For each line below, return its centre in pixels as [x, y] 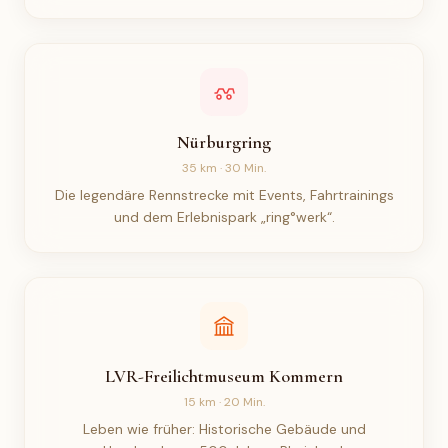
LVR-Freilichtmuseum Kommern [224, 376]
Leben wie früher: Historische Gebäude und [224, 429]
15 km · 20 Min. [224, 402]
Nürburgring [224, 142]
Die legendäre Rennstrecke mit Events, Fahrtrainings [224, 195]
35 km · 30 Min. [224, 168]
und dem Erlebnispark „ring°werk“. [224, 217]
